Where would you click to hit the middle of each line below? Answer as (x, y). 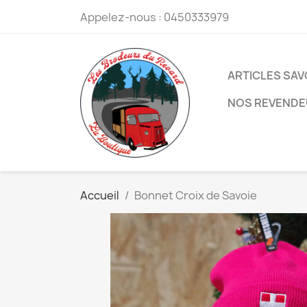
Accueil (100, 195)
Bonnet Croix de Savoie (196, 195)
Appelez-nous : (122, 17)
